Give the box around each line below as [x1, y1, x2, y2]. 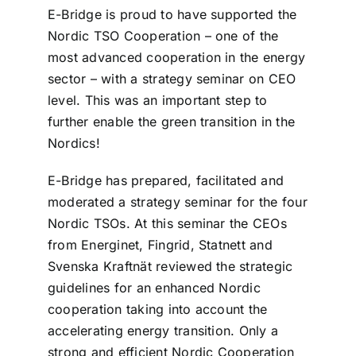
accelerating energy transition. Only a [47, 323, 279, 339]
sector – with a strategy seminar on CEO [47, 71, 296, 87]
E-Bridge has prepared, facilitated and [47, 172, 284, 188]
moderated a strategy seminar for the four [47, 194, 308, 210]
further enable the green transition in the [47, 114, 296, 130]
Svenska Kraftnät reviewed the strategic [47, 258, 293, 274]
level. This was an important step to [47, 92, 268, 108]
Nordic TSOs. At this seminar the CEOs [47, 215, 287, 231]
